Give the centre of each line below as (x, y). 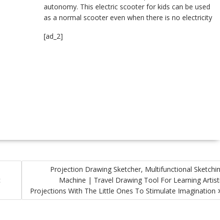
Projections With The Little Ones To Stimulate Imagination (123, 191)
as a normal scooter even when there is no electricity (128, 17)
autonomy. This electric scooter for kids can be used (127, 6)
